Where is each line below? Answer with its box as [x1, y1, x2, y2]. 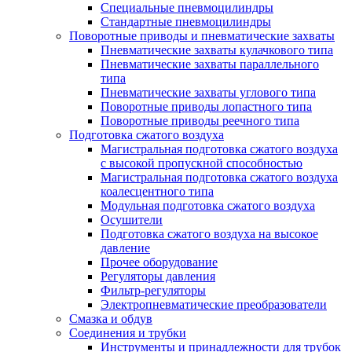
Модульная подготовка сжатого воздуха [101, 198, 315, 212]
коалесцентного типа [101, 184, 214, 198]
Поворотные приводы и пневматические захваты [69, 28, 335, 42]
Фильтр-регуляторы [101, 283, 206, 297]
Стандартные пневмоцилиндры [101, 14, 271, 28]
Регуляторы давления [101, 269, 215, 283]
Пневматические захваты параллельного [101, 57, 319, 71]
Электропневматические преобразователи [101, 297, 327, 311]
